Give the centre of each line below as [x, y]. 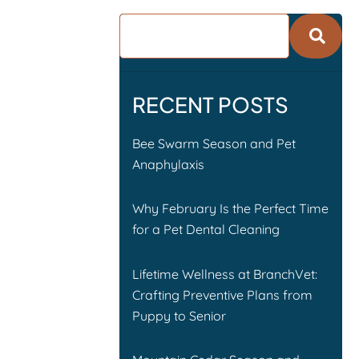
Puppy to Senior [179, 315]
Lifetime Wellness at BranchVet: [225, 274]
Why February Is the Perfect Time [231, 209]
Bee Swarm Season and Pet [214, 143]
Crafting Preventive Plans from [223, 294]
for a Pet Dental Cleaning [206, 230]
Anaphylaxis [169, 164]
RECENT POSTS [211, 105]
